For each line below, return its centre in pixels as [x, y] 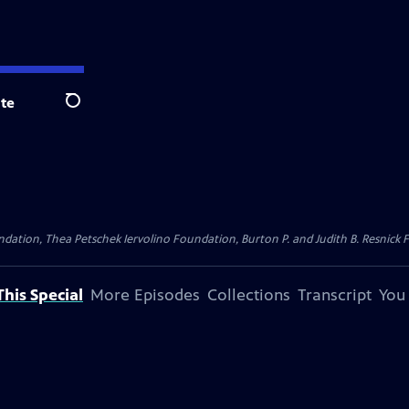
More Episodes [145, 295]
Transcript [335, 295]
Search [87, 110]
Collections [249, 295]
